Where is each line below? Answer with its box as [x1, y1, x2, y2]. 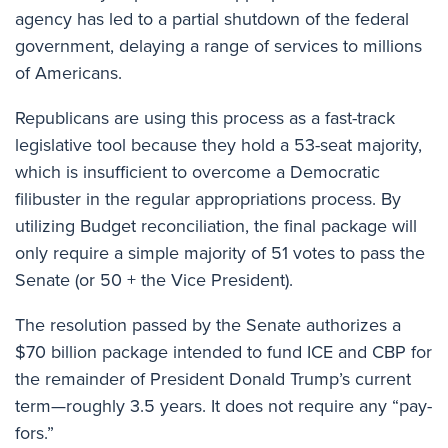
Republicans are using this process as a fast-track [15, 104, 395, 131]
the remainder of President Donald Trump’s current [15, 365, 411, 392]
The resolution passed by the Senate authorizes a [15, 311, 401, 338]
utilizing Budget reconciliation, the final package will [15, 212, 417, 239]
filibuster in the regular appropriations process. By [15, 185, 401, 212]
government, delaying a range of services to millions [15, 32, 422, 59]
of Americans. [15, 59, 122, 86]
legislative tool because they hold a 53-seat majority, [15, 131, 422, 158]
